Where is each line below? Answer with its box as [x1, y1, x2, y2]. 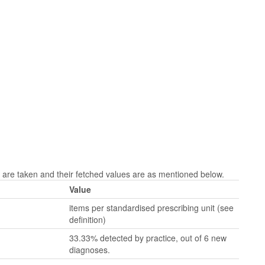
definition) [69, 214, 106, 225]
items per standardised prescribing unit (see [69, 202, 234, 214]
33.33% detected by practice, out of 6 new [69, 232, 227, 244]
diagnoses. [69, 244, 110, 256]
